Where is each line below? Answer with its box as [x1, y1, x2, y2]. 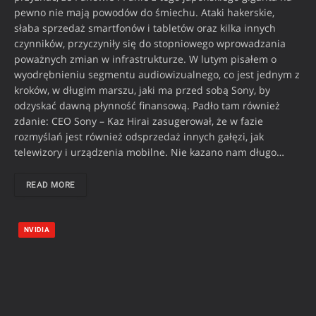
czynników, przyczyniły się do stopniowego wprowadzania [14, 36, 286, 50]
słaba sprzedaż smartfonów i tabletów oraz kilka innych [14, 20, 276, 35]
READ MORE [26, 179, 75, 190]
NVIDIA [24, 225, 50, 233]
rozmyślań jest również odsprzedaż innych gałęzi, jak [14, 129, 264, 143]
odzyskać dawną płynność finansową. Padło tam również [14, 98, 280, 112]
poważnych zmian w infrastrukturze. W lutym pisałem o [14, 51, 276, 66]
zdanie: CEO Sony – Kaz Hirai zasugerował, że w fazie [14, 114, 263, 128]
